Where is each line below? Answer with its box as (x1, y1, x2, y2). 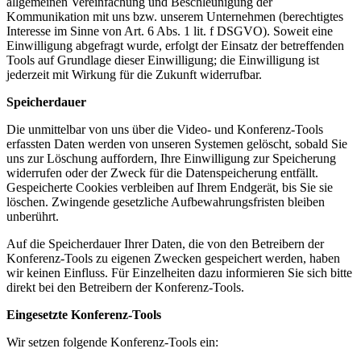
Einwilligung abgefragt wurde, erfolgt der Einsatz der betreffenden (6, 39, 344, 52)
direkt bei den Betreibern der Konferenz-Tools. (6, 280, 244, 294)
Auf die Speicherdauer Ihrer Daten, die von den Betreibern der (6, 237, 324, 251)
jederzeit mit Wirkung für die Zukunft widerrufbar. (6, 68, 262, 81)
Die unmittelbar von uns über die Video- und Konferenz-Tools (6, 122, 323, 136)
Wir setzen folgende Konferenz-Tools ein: (6, 335, 218, 349)
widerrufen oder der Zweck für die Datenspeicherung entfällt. (6, 166, 318, 180)
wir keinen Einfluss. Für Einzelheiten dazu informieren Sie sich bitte (6, 266, 352, 280)
